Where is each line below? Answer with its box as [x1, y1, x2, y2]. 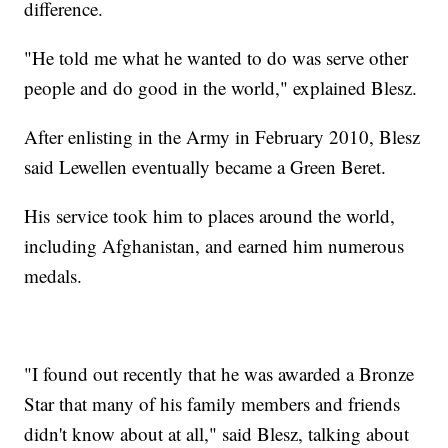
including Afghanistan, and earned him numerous [24, 233, 405, 259]
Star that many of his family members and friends [24, 391, 401, 417]
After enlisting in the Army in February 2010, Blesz [24, 124, 421, 150]
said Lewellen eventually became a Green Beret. [24, 154, 387, 180]
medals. [24, 263, 83, 289]
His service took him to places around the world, [24, 203, 396, 229]
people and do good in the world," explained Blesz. [24, 75, 418, 101]
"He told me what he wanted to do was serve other [24, 45, 409, 71]
